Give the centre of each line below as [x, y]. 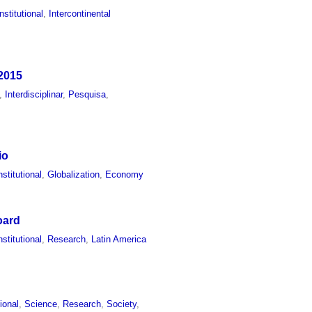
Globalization [74, 175]
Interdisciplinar [34, 94]
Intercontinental [80, 13]
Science [41, 304]
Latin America [119, 240]
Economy [125, 175]
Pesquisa [87, 94]
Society [122, 304]
